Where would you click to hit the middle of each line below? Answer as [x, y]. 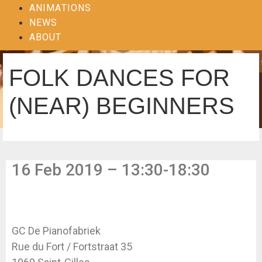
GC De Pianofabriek [56, 231]
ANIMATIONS [60, 8]
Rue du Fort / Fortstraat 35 [72, 247]
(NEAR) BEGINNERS [122, 106]
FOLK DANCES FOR [119, 78]
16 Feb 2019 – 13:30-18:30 [111, 170]
